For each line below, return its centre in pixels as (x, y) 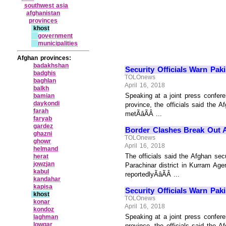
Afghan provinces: (44, 58)
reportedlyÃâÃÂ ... (152, 174)
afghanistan (43, 13)
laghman (46, 217)
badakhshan (51, 65)
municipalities (58, 43)
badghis (45, 73)
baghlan (45, 80)
